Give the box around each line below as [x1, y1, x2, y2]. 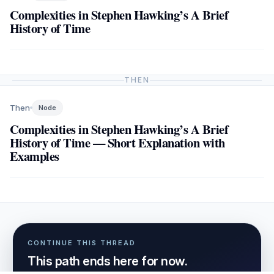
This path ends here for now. [28, 254, 187, 268]
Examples [10, 147, 59, 165]
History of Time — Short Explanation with [10, 133, 225, 152]
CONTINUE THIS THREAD [28, 239, 136, 247]
